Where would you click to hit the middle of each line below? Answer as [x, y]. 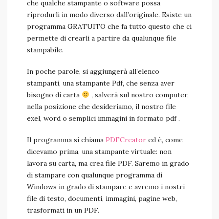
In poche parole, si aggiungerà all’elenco [93, 71]
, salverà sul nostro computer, [139, 95]
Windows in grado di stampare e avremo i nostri [106, 187]
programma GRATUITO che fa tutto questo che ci [109, 26]
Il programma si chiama [66, 140]
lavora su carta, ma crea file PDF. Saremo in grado [108, 163]
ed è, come [164, 140]
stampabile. [45, 50]
